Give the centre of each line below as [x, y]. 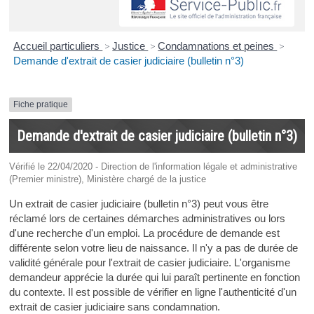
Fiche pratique [40, 105]
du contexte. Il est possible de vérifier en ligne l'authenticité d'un [152, 292]
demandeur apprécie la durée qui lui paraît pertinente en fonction [154, 277]
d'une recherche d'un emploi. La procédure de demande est [144, 233]
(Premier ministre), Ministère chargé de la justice [107, 179]
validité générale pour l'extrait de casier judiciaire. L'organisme [149, 262]
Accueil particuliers [58, 46]
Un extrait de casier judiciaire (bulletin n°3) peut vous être [138, 203]
